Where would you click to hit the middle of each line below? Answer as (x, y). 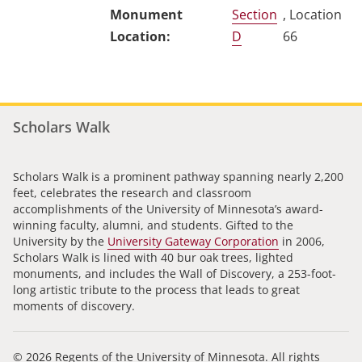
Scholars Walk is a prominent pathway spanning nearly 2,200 (178, 176)
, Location (313, 15)
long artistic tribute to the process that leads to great (156, 289)
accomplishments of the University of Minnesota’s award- (168, 208)
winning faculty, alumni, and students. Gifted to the (153, 225)
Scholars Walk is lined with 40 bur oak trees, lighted (153, 257)
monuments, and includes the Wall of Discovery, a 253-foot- (175, 273)
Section (254, 15)
